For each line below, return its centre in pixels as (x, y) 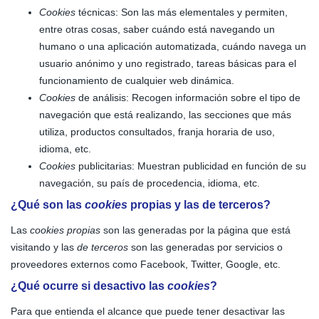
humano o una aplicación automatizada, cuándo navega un (173, 46)
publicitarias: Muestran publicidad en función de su (191, 166)
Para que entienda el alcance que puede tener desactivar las (148, 311)
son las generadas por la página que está (195, 230)
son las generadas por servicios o (205, 247)
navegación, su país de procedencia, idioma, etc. (150, 183)
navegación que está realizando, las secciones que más (165, 115)
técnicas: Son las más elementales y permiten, (182, 12)
